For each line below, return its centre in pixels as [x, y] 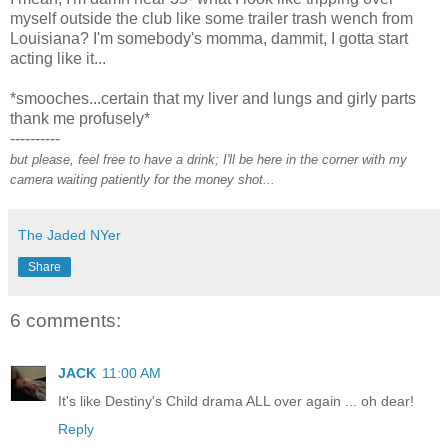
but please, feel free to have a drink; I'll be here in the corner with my [208, 160]
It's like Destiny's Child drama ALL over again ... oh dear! [236, 400]
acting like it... [58, 59]
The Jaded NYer [69, 235]
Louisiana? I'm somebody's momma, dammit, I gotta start [209, 39]
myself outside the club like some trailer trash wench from [211, 19]
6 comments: [65, 321]
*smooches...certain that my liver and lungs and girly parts [213, 99]
